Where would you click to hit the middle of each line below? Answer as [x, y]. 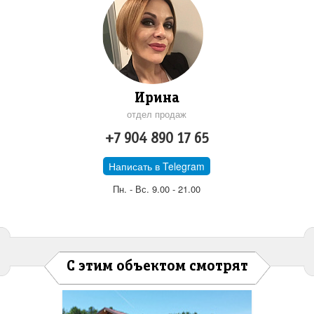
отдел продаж [157, 114]
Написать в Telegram [157, 166]
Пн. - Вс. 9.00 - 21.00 [157, 189]
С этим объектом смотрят [157, 267]
